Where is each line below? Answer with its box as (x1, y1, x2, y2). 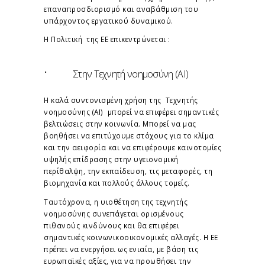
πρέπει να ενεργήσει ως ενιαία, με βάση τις (44, 244, 198, 254)
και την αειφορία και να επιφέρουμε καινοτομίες (44, 143, 221, 153)
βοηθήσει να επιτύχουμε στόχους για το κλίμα (44, 131, 214, 141)
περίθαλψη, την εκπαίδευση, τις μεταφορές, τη (44, 166, 212, 176)
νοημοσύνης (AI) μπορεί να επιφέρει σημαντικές (44, 107, 219, 117)
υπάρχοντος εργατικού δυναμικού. (44, 15, 173, 25)
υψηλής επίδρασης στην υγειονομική (44, 154, 179, 164)
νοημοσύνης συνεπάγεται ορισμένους (44, 209, 184, 219)
